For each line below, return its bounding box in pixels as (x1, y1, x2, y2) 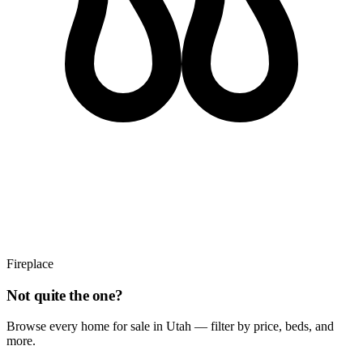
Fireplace (6, 256, 53, 271)
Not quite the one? (6, 286, 123, 304)
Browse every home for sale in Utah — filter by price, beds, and (6, 319, 334, 334)
